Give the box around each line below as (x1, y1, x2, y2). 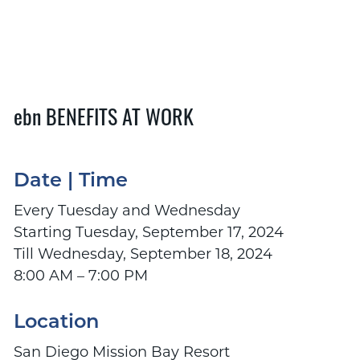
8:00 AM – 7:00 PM (13, 266, 148, 284)
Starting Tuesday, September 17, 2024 (13, 223, 284, 241)
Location (13, 313, 99, 333)
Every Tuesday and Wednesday (13, 201, 240, 219)
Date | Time (13, 171, 128, 191)
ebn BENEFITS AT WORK (13, 100, 194, 133)
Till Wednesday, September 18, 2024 (13, 244, 272, 263)
